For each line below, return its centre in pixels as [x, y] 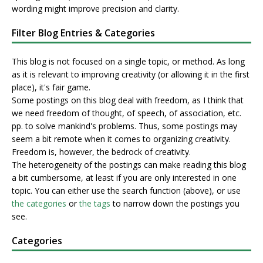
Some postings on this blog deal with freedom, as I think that [128, 100]
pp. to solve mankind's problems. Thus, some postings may [124, 126]
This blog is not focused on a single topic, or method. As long [128, 62]
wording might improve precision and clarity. [95, 9]
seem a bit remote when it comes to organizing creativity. [121, 139]
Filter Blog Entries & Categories [83, 33]
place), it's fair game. [51, 87]
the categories [39, 204]
